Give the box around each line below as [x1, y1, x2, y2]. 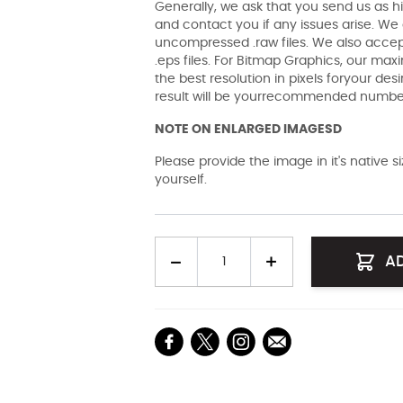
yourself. [154, 174, 207, 187]
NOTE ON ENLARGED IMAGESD [154, 123, 342, 137]
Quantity [153, 238, 207, 252]
